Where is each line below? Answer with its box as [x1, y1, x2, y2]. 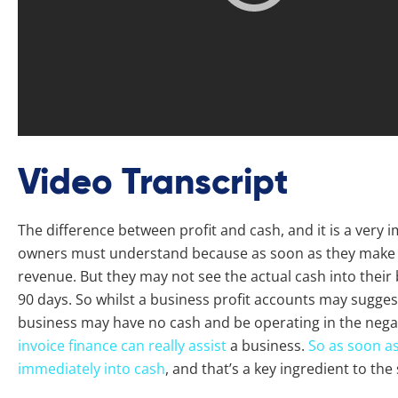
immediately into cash [18, 359, 165, 378]
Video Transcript [18, 159, 289, 204]
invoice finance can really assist [18, 336, 227, 355]
